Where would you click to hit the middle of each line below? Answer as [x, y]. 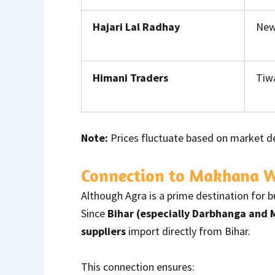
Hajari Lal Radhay [136, 26]
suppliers [103, 231]
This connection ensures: [138, 266]
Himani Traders [130, 77]
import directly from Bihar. [188, 231]
